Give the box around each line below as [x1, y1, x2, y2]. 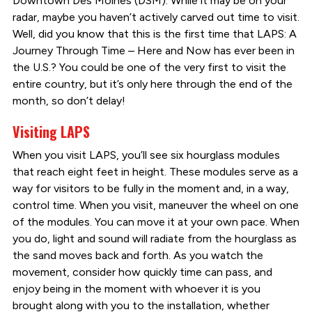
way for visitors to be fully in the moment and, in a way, [12, 181, 289, 195]
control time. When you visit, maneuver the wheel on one [12, 198, 299, 212]
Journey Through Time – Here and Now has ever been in [12, 43, 295, 57]
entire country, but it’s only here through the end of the [12, 77, 292, 91]
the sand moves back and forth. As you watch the [12, 248, 263, 262]
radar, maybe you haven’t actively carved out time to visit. [12, 10, 299, 24]
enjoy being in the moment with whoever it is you [12, 281, 260, 295]
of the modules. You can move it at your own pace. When [12, 214, 299, 228]
